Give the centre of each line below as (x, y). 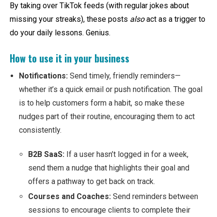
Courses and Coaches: (70, 197)
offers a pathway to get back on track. (93, 182)
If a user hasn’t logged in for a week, (126, 155)
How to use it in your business (70, 58)
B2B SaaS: (46, 155)
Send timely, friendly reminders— (124, 76)
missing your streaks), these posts (70, 19)
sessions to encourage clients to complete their (109, 210)
